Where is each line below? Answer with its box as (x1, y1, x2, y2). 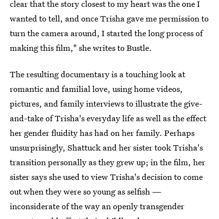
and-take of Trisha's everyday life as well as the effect (10, 112, 206, 124)
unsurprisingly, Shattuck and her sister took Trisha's (10, 141, 203, 153)
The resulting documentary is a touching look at (10, 68, 185, 80)
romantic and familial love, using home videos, (10, 83, 183, 94)
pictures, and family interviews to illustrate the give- (10, 97, 202, 109)
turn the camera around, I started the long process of (10, 27, 203, 39)
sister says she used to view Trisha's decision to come (10, 171, 203, 182)
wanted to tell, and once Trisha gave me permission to (10, 12, 209, 24)
